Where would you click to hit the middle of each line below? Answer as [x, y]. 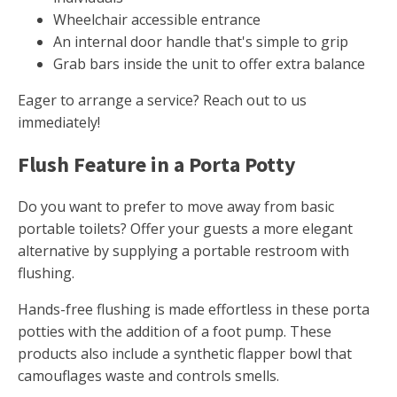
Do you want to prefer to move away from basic [176, 207]
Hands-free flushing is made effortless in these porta [194, 310]
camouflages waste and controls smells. [148, 376]
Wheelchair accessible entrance [157, 20]
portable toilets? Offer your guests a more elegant [185, 229]
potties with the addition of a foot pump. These [175, 332]
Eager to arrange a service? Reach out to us [162, 101]
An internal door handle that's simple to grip [201, 42]
